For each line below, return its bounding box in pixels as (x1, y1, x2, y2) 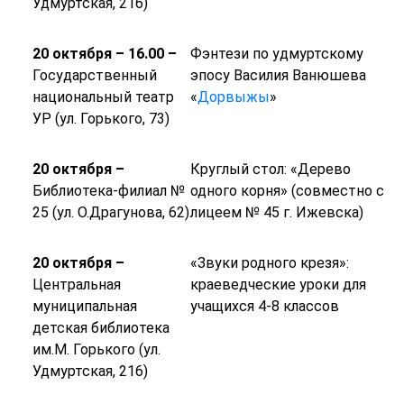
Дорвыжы (197, 88, 270, 106)
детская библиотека (32, 319, 170, 337)
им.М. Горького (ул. (32, 341, 161, 359)
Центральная (32, 276, 121, 294)
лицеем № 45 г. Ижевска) (189, 204, 363, 222)
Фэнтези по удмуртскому (189, 45, 363, 63)
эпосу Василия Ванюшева (189, 67, 366, 85)
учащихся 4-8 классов (189, 298, 339, 316)
